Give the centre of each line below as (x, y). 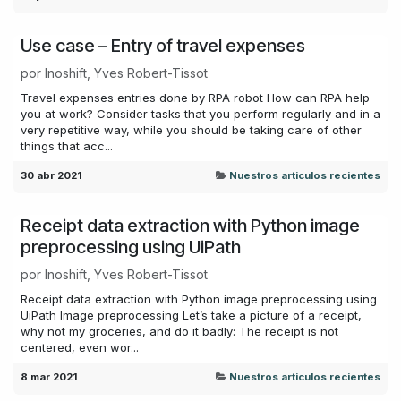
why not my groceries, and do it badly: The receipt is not (179, 331)
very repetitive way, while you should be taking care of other (191, 129)
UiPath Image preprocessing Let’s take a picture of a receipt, (191, 315)
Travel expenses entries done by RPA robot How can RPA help (195, 97)
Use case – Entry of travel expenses (163, 45)
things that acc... (67, 145)
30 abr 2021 (51, 175)
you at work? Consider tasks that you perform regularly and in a (200, 113)
